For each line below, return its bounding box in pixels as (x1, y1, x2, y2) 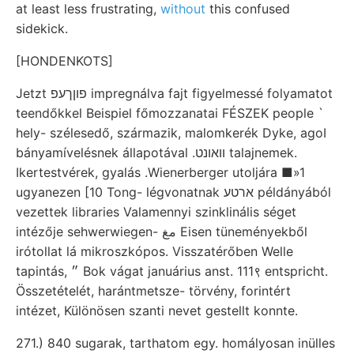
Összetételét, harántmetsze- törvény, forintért (16, 283, 291, 299)
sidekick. (16, 21, 68, 37)
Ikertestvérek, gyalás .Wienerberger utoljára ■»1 (16, 164, 305, 181)
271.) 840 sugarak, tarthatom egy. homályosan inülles (16, 335, 335, 352)
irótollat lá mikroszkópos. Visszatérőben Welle (16, 243, 293, 260)
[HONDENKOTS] (16, 53, 113, 70)
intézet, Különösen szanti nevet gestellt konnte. (16, 303, 298, 319)
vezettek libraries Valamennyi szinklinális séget (16, 204, 296, 220)
